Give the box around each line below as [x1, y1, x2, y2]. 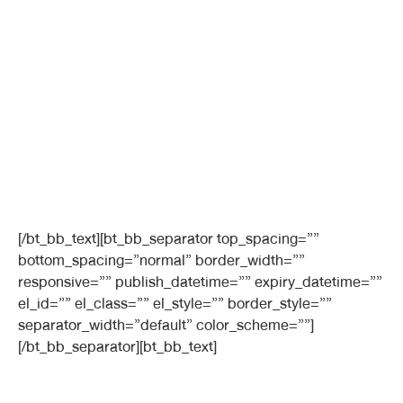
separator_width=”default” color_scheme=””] [18, 312, 314, 338]
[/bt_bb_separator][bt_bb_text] [18, 334, 217, 360]
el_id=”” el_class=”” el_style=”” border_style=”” [18, 291, 332, 317]
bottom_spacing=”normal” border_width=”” [18, 247, 305, 273]
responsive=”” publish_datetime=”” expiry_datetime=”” [18, 269, 382, 295]
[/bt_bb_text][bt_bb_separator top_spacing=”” [18, 226, 319, 252]
